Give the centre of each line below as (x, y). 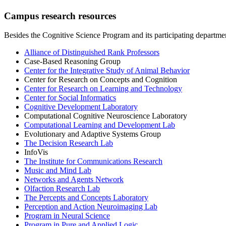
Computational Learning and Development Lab (100, 125)
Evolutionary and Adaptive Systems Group (93, 134)
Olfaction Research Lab (62, 189)
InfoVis (36, 152)
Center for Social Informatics (70, 98)
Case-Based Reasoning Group (72, 62)
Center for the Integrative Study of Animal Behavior (107, 71)
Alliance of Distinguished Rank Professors (92, 52)
